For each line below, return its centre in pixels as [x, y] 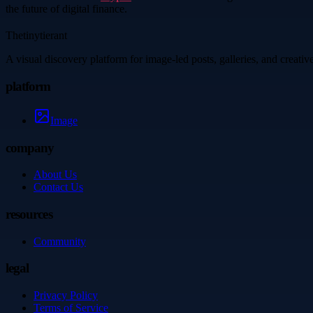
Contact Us [58, 187]
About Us [55, 175]
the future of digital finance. [66, 9]
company [30, 147]
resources [29, 214]
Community [60, 241]
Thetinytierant [36, 36]
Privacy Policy [66, 296]
